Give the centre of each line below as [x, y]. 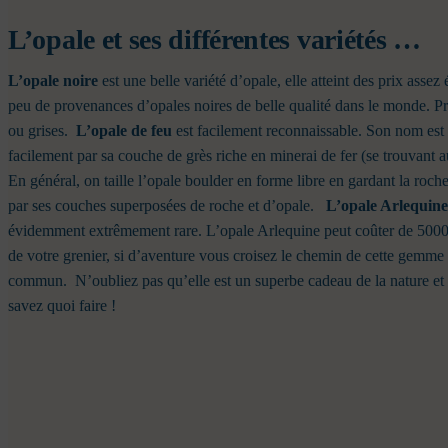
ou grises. [40, 131]
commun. [39, 281]
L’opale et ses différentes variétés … [214, 40]
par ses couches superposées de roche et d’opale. [165, 206]
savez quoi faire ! [64, 306]
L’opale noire [55, 81]
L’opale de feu [126, 131]
